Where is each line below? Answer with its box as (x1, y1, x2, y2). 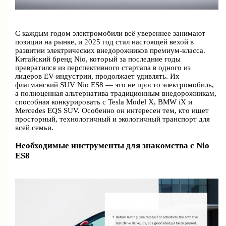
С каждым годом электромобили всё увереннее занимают (15, 29, 206, 38)
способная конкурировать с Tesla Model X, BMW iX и (15, 98, 193, 106)
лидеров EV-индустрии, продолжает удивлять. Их (15, 72, 180, 81)
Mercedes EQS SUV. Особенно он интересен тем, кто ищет (15, 106, 209, 115)
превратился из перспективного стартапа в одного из (15, 64, 191, 72)
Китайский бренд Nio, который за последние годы (15, 55, 181, 64)
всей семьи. (15, 124, 54, 132)
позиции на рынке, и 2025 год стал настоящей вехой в (15, 38, 194, 46)
